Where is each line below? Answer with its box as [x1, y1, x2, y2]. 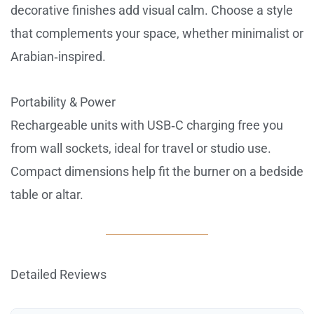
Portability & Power [11, 94, 116, 109]
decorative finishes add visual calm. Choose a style [11, 3, 293, 18]
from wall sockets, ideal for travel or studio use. [11, 140, 271, 156]
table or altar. [11, 186, 83, 202]
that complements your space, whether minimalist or [11, 26, 303, 41]
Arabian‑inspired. [11, 49, 106, 64]
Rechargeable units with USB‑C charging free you [11, 117, 283, 132]
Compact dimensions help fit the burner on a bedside [11, 163, 303, 179]
